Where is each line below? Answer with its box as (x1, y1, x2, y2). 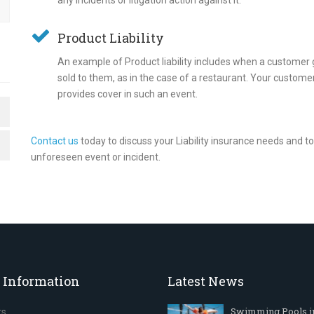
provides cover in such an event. (57, 88, 198, 100)
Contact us (31, 135, 78, 146)
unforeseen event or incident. (31, 151, 161, 163)
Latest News (167, 273, 244, 289)
